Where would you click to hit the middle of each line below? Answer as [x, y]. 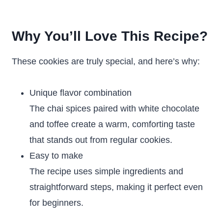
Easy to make [56, 156]
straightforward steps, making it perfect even [116, 187]
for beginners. [56, 203]
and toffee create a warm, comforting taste [112, 124]
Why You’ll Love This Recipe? [110, 36]
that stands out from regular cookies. [101, 140]
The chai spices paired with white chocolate [114, 109]
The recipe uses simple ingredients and [106, 171]
